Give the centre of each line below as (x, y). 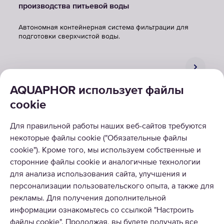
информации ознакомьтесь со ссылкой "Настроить (102, 210)
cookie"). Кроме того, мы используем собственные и (105, 150)
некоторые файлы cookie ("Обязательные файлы (98, 138)
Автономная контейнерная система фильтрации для (103, 27)
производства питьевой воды (74, 6)
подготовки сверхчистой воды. (69, 36)
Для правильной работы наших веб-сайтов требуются (108, 126)
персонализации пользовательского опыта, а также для (112, 186)
